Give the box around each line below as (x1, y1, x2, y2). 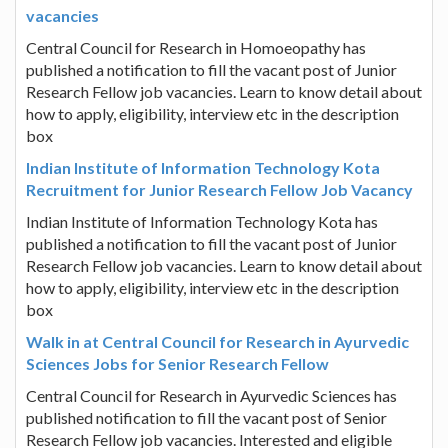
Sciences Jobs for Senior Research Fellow (26, 353, 329, 373)
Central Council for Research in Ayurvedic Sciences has (26, 385, 397, 405)
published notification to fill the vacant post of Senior (26, 407, 387, 427)
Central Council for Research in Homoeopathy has (26, 37, 366, 57)
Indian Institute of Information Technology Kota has (26, 211, 378, 231)
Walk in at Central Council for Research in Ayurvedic (26, 331, 409, 351)
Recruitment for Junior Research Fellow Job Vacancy (26, 179, 413, 199)
